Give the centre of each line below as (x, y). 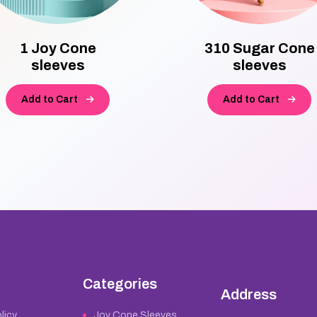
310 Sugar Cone (259, 48)
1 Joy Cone (58, 48)
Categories (120, 283)
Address (249, 294)
